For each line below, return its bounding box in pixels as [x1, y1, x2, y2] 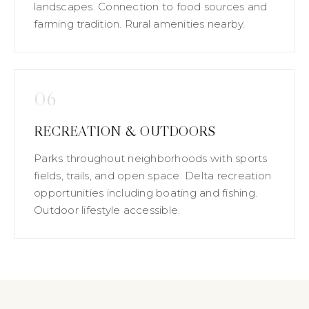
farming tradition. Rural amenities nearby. [34, 17, 246, 30]
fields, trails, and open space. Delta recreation [34, 168, 271, 182]
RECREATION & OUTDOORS [34, 122, 216, 139]
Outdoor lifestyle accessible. [34, 203, 181, 217]
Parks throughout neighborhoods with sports [34, 151, 268, 165]
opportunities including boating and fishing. [34, 186, 257, 199]
